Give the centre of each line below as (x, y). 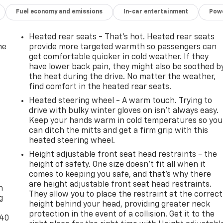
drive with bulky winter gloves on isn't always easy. (124, 111)
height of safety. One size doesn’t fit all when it (117, 165)
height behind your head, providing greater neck (120, 204)
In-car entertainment (156, 12)
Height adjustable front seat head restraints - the (123, 155)
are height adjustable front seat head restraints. (120, 184)
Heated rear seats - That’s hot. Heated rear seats (122, 37)
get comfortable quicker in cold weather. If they (119, 57)
